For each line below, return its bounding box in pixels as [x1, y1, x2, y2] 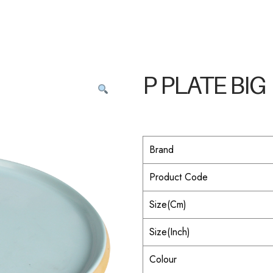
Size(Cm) [149, 197, 186, 211]
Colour [149, 252, 177, 266]
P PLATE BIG [143, 72, 265, 100]
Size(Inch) [149, 225, 190, 239]
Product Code [149, 170, 208, 184]
